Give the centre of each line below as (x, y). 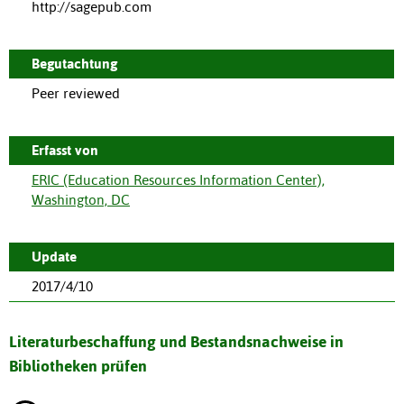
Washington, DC (81, 200)
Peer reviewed (76, 94)
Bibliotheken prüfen (78, 367)
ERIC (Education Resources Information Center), (178, 180)
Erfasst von (65, 151)
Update (54, 257)
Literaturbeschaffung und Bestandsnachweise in (176, 342)
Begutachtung (74, 64)
